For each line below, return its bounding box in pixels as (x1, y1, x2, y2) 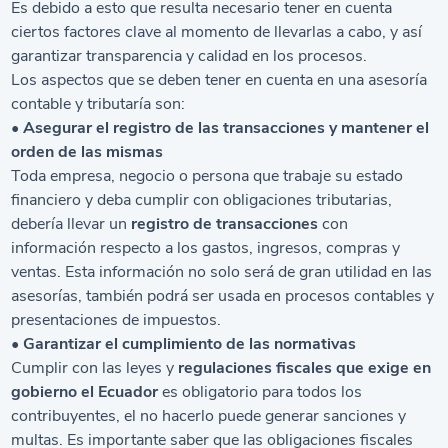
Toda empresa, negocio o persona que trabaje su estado (11, 165, 404, 187)
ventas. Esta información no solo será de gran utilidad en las (11, 261, 433, 283)
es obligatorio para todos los (158, 381, 363, 403)
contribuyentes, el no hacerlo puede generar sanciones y (11, 405, 407, 427)
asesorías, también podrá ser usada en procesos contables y (11, 285, 435, 307)
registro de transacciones (131, 213, 319, 235)
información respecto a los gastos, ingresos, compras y (11, 237, 401, 259)
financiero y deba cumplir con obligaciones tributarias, (11, 189, 393, 211)
